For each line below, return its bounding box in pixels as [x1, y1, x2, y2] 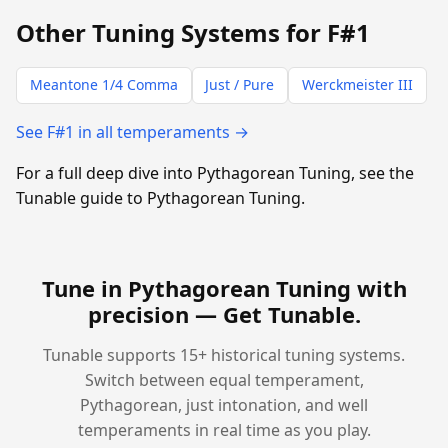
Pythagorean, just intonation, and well [80, 393, 368, 416]
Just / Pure [205, 75, 275, 95]
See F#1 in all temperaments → [16, 120, 249, 143]
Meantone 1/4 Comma [29, 75, 178, 95]
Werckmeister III [301, 75, 413, 95]
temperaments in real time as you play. [77, 418, 371, 441]
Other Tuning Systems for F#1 [16, 16, 370, 50]
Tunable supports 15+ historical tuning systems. [43, 343, 405, 366]
